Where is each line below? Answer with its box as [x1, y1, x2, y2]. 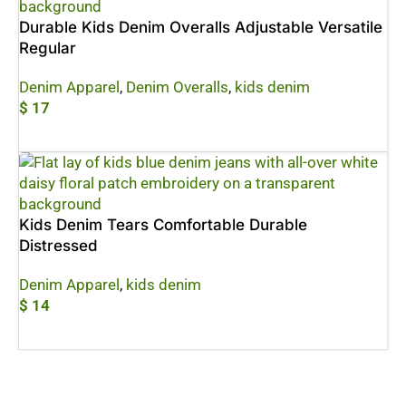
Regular [19, 39, 76, 57]
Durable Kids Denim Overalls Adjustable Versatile [19, 18, 382, 36]
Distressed [19, 237, 98, 255]
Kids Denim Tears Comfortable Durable [19, 216, 307, 234]
